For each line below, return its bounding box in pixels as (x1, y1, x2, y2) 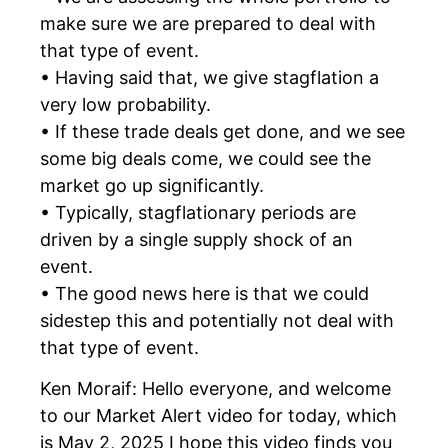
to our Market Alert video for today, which (40, 405, 397, 427)
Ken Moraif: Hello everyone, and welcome (40, 378, 391, 400)
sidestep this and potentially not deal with (40, 309, 394, 331)
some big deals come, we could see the (40, 147, 371, 169)
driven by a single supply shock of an (40, 228, 353, 250)
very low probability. (40, 93, 211, 115)
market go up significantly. (40, 174, 264, 196)
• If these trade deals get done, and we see (40, 120, 405, 142)
